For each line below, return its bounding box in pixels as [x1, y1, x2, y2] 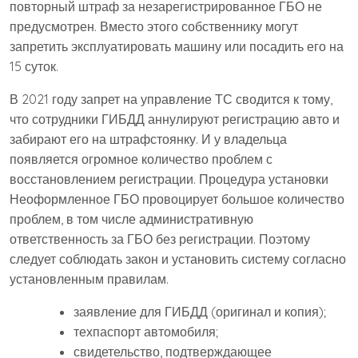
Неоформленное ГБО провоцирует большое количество [10, 191, 344, 208]
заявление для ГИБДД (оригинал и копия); [74, 304, 326, 320]
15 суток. [10, 58, 58, 75]
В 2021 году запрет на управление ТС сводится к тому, [10, 91, 332, 108]
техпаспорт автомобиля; [74, 324, 218, 340]
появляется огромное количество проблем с [10, 151, 272, 168]
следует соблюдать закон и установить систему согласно [10, 251, 346, 268]
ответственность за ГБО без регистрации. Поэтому [10, 231, 310, 248]
